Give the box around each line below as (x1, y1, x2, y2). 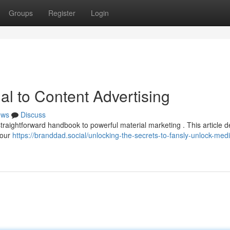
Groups (9, 8, 33, 18)
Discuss (21, 109, 46, 120)
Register (48, 8, 75, 18)
